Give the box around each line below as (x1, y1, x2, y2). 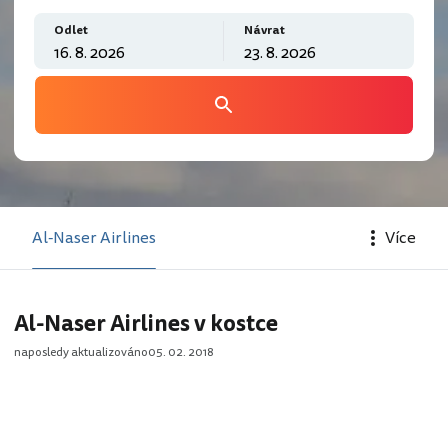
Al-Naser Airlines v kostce (14, 308, 278, 340)
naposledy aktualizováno (14, 344, 148, 361)
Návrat (244, 22, 285, 39)
